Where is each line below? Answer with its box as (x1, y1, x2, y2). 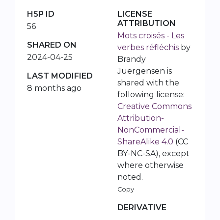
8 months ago (27, 83, 82, 93)
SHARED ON (27, 40, 77, 50)
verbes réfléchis (117, 43, 179, 52)
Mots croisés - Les (117, 31, 184, 40)
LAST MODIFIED (27, 71, 93, 81)
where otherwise (117, 161, 184, 170)
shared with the (117, 78, 179, 87)
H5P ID (27, 9, 55, 19)
